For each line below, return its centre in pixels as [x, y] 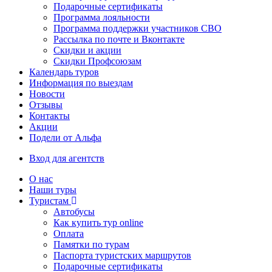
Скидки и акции [87, 50]
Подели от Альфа [65, 138]
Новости [47, 94]
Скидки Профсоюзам [97, 61]
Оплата [69, 233]
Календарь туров [64, 72]
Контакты [49, 116]
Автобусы [74, 212]
